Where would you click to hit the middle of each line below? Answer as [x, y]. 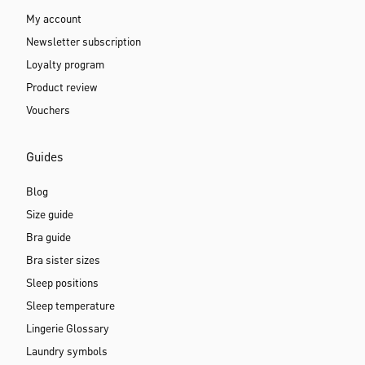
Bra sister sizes [63, 261]
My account [54, 20]
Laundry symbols [67, 352]
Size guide [50, 215]
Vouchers [48, 111]
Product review [62, 88]
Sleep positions [62, 284]
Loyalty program [65, 65]
